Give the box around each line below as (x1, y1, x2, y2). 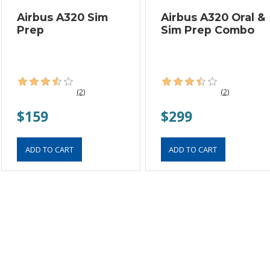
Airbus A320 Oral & (160, 10, 265, 24)
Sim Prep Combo (160, 23, 254, 36)
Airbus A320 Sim (17, 10, 108, 24)
